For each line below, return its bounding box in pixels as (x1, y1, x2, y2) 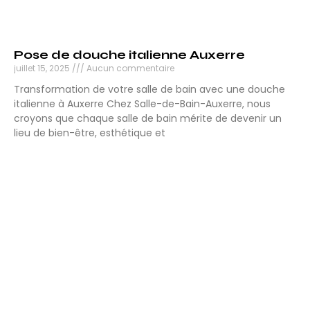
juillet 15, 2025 (14, 62, 72, 75)
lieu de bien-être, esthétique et (14, 126, 165, 140)
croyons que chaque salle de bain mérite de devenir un (14, 111, 282, 126)
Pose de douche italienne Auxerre (14, 47, 245, 63)
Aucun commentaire (84, 62, 174, 75)
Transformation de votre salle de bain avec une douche (14, 82, 285, 97)
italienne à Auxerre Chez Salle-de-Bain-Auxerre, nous (14, 97, 271, 111)
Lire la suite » (14, 152, 74, 164)
